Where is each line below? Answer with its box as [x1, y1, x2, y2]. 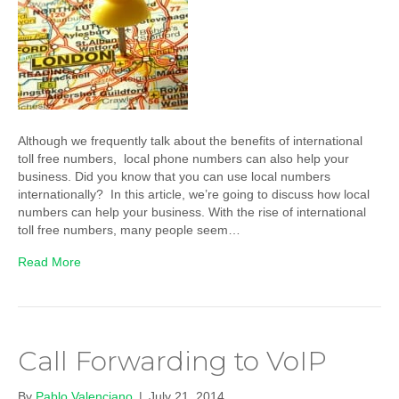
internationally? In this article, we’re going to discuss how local [18, 187, 370, 202]
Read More [18, 255, 81, 270]
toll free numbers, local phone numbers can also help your [18, 151, 349, 167]
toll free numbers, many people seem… [18, 223, 240, 238]
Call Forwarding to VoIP [18, 345, 327, 379]
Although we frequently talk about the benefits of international [18, 134, 362, 149]
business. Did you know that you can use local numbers [18, 169, 330, 184]
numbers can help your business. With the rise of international [18, 205, 366, 220]
